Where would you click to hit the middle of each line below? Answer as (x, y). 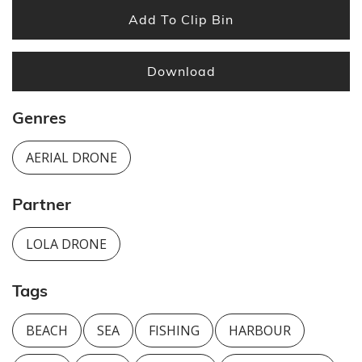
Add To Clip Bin (181, 19)
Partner (42, 204)
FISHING (174, 331)
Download (181, 71)
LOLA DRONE (66, 244)
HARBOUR (259, 331)
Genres (39, 118)
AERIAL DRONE (72, 158)
